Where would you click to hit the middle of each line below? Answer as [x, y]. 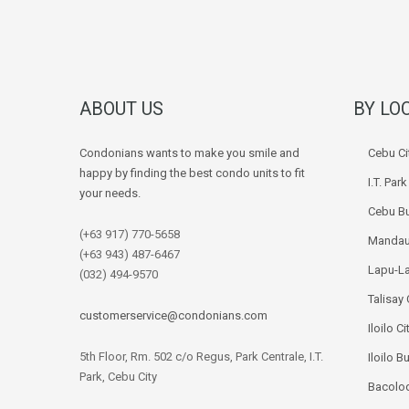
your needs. [110, 194]
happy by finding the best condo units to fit [192, 173]
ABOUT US [121, 109]
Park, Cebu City [118, 377]
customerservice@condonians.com [173, 316]
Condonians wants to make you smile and [189, 153]
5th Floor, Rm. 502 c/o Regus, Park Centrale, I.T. [201, 357]
